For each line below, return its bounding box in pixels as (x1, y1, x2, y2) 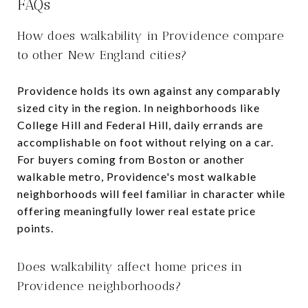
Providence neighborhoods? (17, 278, 182, 294)
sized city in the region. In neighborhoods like (17, 100, 260, 114)
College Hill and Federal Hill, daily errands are (17, 118, 263, 131)
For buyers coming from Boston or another (17, 152, 245, 166)
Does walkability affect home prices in (17, 258, 243, 274)
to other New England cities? (17, 47, 188, 63)
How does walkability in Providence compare (17, 27, 285, 43)
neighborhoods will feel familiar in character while (17, 186, 285, 200)
